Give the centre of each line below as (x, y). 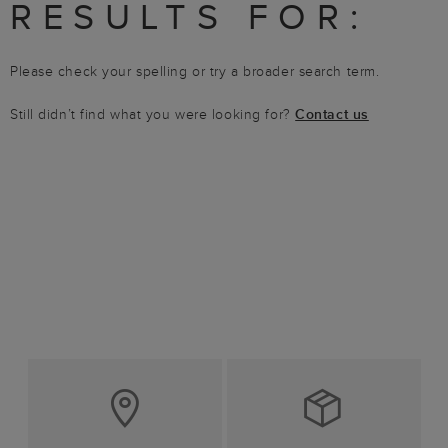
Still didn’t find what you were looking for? (153, 114)
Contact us (332, 114)
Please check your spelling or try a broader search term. (195, 71)
